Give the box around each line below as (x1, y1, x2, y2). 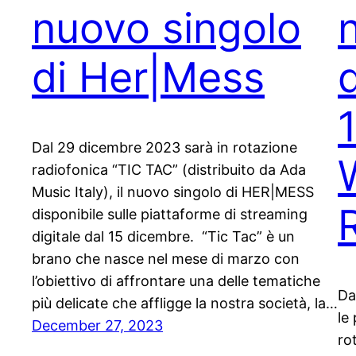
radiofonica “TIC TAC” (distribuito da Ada (32, 161, 306, 179)
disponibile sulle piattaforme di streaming (32, 206, 308, 223)
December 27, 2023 (32, 317, 163, 335)
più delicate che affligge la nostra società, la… (32, 295, 338, 312)
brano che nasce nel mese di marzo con (32, 250, 300, 268)
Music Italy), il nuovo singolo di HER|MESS (32, 184, 314, 201)
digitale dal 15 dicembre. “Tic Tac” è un (32, 228, 295, 246)
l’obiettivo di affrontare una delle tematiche (32, 273, 320, 290)
